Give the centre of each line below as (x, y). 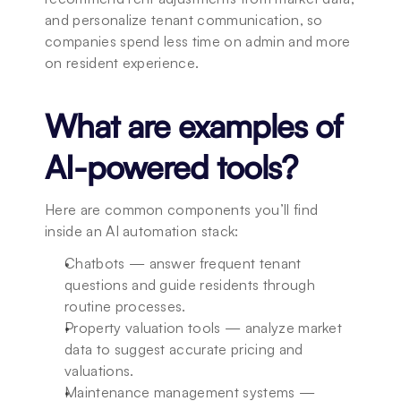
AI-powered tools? (171, 167)
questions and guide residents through (190, 285)
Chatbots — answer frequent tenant (183, 263)
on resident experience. (122, 63)
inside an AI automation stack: (142, 231)
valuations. (99, 371)
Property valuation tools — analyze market (204, 328)
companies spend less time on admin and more (198, 41)
